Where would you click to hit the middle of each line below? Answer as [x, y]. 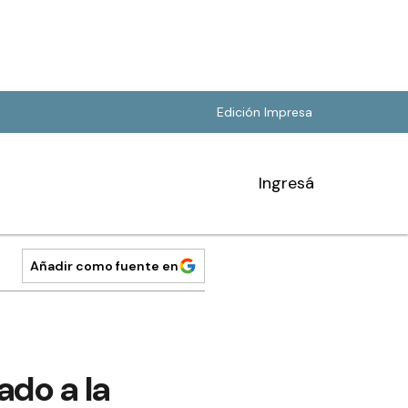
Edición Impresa [265, 112]
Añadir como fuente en [104, 266]
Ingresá [286, 183]
